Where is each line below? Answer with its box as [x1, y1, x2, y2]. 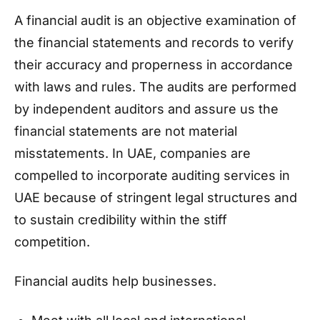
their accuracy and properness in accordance [14, 57, 293, 72]
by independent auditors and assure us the [14, 101, 279, 116]
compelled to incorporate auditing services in [14, 168, 290, 183]
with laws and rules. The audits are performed [14, 79, 296, 94]
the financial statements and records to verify [14, 35, 294, 50]
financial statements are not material [14, 124, 237, 139]
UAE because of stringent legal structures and [14, 190, 297, 205]
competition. [14, 234, 94, 249]
